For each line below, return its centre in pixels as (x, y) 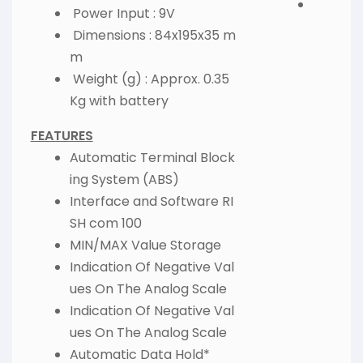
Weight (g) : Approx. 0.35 (149, 79)
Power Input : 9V (122, 14)
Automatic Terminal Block (152, 158)
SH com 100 (105, 224)
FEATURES (62, 136)
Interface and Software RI (151, 202)
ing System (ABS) (124, 180)
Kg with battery (119, 101)
